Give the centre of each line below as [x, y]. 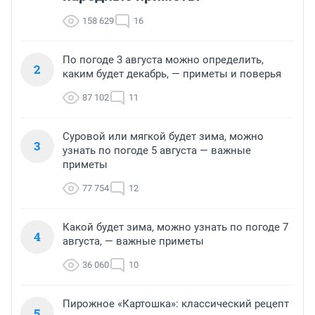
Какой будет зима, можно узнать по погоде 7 [175, 227]
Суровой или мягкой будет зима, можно [163, 137]
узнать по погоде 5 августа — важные [157, 151]
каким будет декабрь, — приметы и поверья [172, 74]
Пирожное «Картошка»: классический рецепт [176, 304]
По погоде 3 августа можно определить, [163, 60]
